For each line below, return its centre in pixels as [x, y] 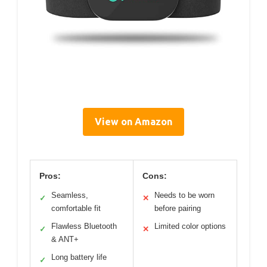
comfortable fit [76, 209]
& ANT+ [65, 240]
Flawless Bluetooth [84, 226]
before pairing [178, 209]
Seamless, [70, 195]
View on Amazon [133, 122]
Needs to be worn [184, 195]
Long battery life [79, 257]
